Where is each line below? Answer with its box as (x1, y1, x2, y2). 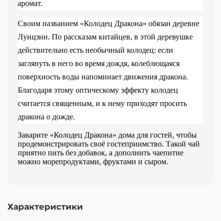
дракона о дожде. (18, 112, 75, 121)
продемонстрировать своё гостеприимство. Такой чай (18, 139, 200, 148)
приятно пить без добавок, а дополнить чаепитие (18, 148, 184, 157)
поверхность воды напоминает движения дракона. (18, 72, 188, 81)
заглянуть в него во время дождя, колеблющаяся (18, 59, 180, 68)
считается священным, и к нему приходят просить (18, 99, 187, 108)
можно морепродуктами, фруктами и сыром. (18, 157, 170, 166)
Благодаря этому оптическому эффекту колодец (18, 85, 178, 94)
